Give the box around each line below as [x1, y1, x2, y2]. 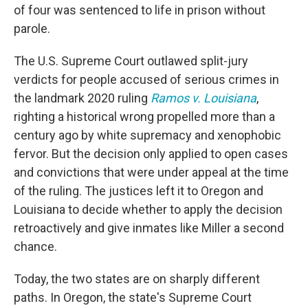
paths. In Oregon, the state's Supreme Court [14, 290, 252, 305]
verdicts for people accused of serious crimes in [14, 72, 279, 87]
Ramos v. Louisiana [151, 91, 256, 105]
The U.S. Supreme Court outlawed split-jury [14, 54, 248, 68]
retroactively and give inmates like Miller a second [14, 221, 284, 235]
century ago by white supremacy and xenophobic [14, 128, 281, 142]
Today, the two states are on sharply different [14, 272, 260, 286]
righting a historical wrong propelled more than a [14, 109, 275, 124]
